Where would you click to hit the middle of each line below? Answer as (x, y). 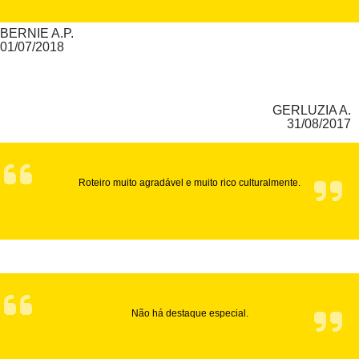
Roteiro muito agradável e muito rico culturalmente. (190, 183)
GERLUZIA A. (312, 111)
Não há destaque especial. (190, 314)
